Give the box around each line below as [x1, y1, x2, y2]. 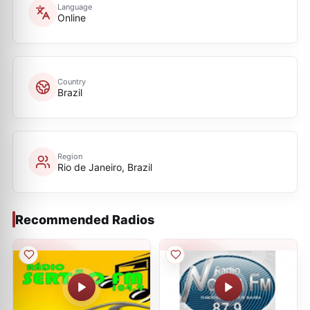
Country [57, 76, 86, 86]
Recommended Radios [15, 212, 154, 227]
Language [57, 1, 92, 12]
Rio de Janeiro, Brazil [57, 161, 152, 173]
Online [57, 11, 86, 24]
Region [57, 151, 82, 161]
